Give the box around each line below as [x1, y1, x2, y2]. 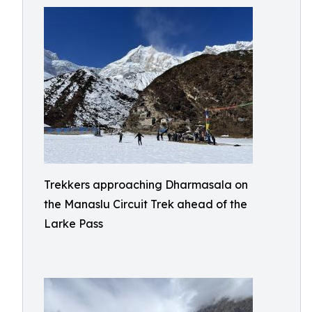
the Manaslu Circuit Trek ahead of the [44, 197, 247, 211]
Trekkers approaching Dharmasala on [44, 178, 248, 192]
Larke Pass [44, 217, 103, 231]
